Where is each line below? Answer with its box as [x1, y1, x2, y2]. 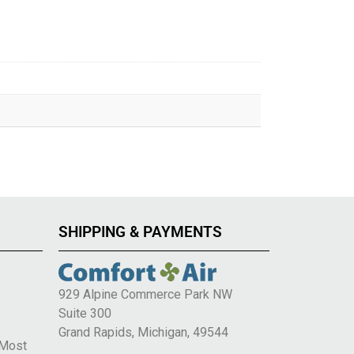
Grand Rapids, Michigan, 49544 [58, 324, 228, 340]
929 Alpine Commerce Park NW [58, 286, 232, 302]
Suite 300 [58, 305, 111, 321]
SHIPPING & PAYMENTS [58, 222, 222, 241]
